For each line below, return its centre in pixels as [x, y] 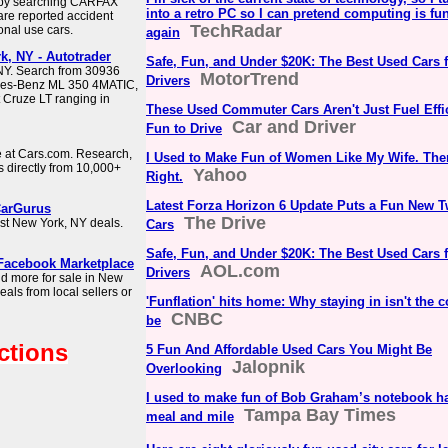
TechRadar [236, 31]
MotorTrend [249, 79]
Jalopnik [268, 367]
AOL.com [240, 271]
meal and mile [190, 416]
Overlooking [184, 368]
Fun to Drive [184, 128]
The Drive [225, 223]
